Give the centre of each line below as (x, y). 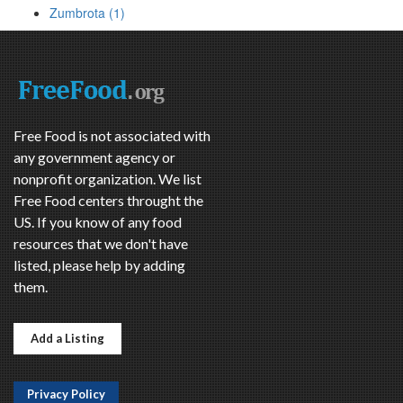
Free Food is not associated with (112, 136)
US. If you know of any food (98, 222)
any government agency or (94, 157)
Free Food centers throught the (108, 201)
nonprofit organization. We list (107, 179)
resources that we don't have (101, 244)
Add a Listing (67, 339)
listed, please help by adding (99, 265)
